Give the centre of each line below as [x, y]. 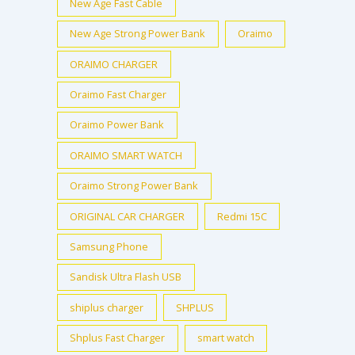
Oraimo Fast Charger [118, 94]
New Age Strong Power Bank [138, 34]
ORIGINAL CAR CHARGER [128, 216]
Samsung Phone [109, 246]
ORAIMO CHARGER [114, 64]
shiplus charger [107, 307]
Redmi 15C [242, 216]
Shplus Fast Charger [118, 338]
